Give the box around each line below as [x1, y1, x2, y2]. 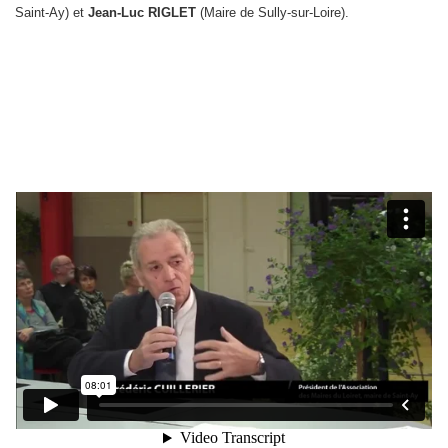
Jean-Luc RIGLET [88, 5, 196, 20]
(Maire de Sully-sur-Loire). [196, 5, 349, 20]
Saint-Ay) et [15, 5, 88, 20]
